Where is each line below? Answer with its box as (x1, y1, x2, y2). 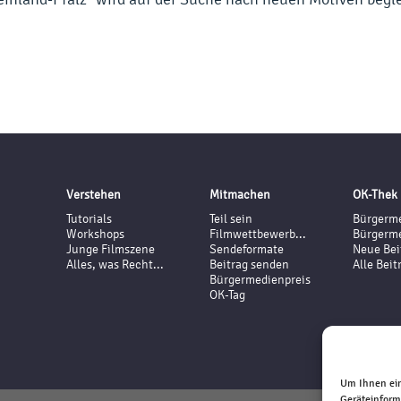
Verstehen (66, 187, 121, 202)
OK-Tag (209, 287, 245, 303)
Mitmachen (209, 187, 270, 202)
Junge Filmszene (66, 242, 155, 257)
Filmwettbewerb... (209, 226, 306, 242)
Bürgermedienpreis (209, 272, 311, 287)
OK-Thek (353, 187, 397, 202)
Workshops (66, 226, 124, 242)
